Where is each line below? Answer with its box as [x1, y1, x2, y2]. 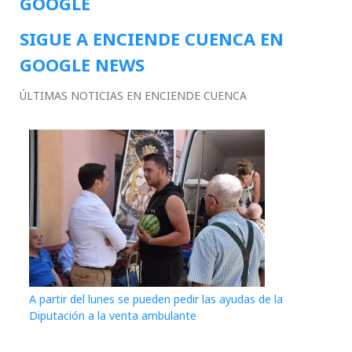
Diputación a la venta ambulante [29, 307, 196, 323]
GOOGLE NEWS [20, 52, 145, 76]
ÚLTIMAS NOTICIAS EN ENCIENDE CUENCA [20, 87, 247, 103]
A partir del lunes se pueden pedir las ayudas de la [29, 291, 283, 306]
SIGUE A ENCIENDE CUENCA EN [20, 26, 284, 50]
